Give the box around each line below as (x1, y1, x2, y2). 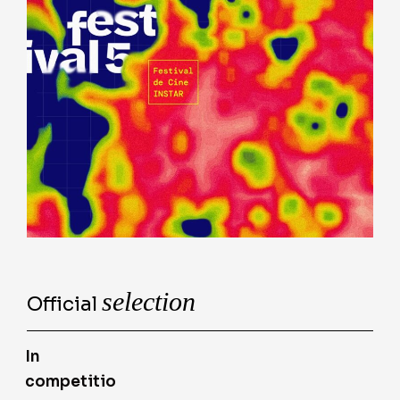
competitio (25, 372, 116, 392)
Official (27, 291, 102, 316)
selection (102, 286, 196, 316)
